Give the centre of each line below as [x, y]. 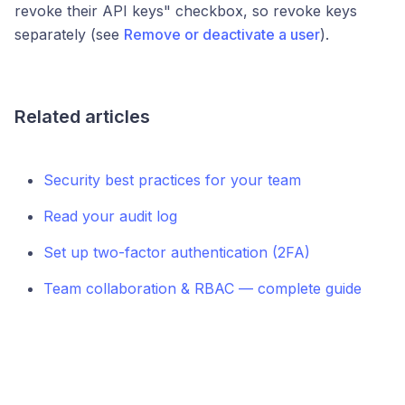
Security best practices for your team [172, 180]
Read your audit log [110, 216]
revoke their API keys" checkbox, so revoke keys [186, 11]
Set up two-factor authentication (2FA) [177, 252]
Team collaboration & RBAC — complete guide [202, 288]
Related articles [82, 117]
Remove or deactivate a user [222, 34]
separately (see [69, 34]
